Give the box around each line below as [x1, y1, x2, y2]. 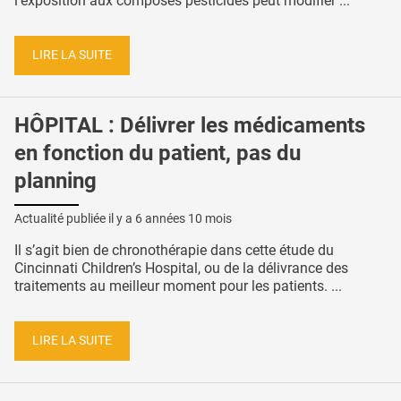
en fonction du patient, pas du [14, 140, 301, 166]
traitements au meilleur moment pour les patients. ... [14, 277, 342, 295]
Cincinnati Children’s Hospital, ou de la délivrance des [14, 260, 348, 277]
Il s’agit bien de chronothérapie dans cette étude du [14, 242, 334, 260]
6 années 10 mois [135, 211, 232, 226]
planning [14, 167, 97, 193]
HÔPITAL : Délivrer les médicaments [14, 112, 365, 138]
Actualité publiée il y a [14, 211, 135, 226]
